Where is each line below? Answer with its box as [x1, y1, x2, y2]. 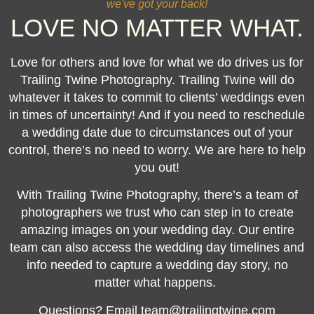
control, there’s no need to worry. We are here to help [8, 142, 306, 157]
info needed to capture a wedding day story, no [26, 258, 288, 273]
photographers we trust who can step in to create [20, 205, 294, 220]
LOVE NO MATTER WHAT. [11, 13, 303, 41]
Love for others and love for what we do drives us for [11, 55, 303, 69]
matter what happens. [95, 275, 219, 290]
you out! [135, 160, 179, 175]
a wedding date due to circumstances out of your [21, 125, 293, 139]
